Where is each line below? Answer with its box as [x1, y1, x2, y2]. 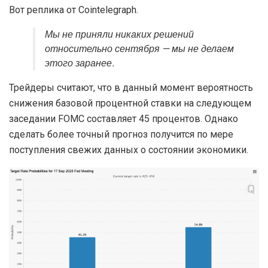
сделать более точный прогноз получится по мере [9, 129, 233, 141]
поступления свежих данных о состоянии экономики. [9, 144, 248, 156]
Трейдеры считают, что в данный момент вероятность [9, 82, 253, 94]
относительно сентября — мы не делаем [45, 42, 234, 57]
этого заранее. [45, 56, 114, 71]
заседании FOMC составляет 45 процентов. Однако [9, 113, 238, 125]
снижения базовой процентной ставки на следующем [9, 98, 251, 109]
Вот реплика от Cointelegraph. [9, 4, 138, 16]
